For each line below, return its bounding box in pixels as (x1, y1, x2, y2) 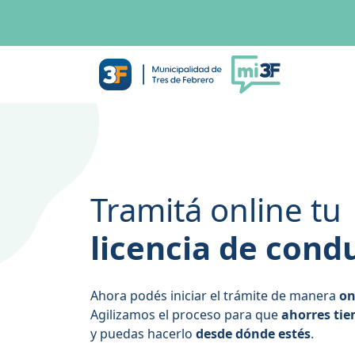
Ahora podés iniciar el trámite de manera (90, 286, 339, 304)
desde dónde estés (196, 324, 311, 342)
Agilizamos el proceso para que (90, 305, 281, 323)
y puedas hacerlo (90, 324, 196, 342)
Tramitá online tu (90, 187, 342, 231)
